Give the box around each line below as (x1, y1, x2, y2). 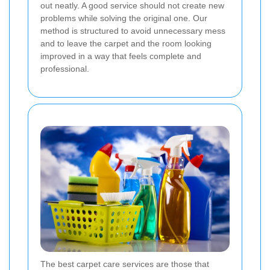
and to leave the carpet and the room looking (40, 39, 212, 49)
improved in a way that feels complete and (40, 51, 201, 61)
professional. (40, 64, 89, 74)
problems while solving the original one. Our (40, 13, 207, 24)
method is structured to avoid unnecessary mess (40, 26, 225, 36)
